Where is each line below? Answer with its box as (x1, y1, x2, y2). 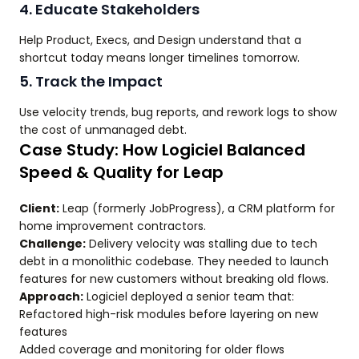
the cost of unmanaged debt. (19, 122, 187, 138)
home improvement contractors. (19, 218, 206, 234)
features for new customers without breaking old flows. (19, 271, 329, 287)
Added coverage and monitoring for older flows (19, 341, 284, 357)
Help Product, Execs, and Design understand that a (19, 32, 301, 48)
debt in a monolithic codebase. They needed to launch (19, 253, 329, 269)
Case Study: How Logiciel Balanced (19, 139, 305, 161)
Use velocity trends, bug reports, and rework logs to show (19, 104, 337, 120)
